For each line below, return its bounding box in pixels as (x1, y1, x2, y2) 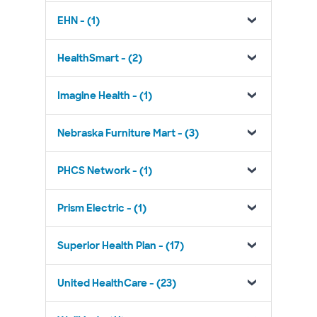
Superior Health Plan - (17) (57, 239, 184, 252)
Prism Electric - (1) (57, 202, 146, 214)
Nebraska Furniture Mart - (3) (57, 127, 199, 139)
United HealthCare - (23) (57, 277, 176, 289)
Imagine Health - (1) (57, 89, 152, 102)
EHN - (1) (57, 14, 100, 27)
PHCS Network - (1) (57, 164, 152, 177)
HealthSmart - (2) (57, 52, 142, 64)
